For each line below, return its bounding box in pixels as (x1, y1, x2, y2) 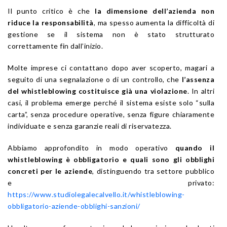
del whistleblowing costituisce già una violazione (8, 87, 187, 96)
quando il (175, 143, 215, 153)
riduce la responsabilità (8, 18, 94, 27)
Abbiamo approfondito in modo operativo (8, 143, 175, 153)
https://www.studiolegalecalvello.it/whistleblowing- (8, 190, 185, 199)
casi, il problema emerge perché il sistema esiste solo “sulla (8, 98, 214, 107)
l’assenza (181, 75, 214, 84)
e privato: (8, 178, 214, 187)
